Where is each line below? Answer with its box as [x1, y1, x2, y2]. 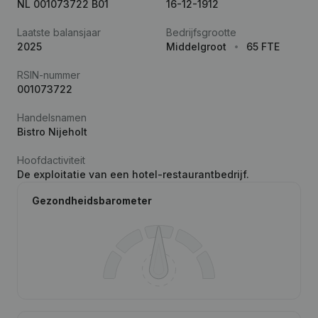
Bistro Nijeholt [17, 126, 87, 138]
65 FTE [246, 40, 280, 53]
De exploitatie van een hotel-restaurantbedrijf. [17, 168, 249, 180]
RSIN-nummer [17, 69, 80, 81]
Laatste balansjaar [17, 26, 101, 38]
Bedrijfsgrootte [166, 26, 236, 38]
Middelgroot [166, 40, 226, 53]
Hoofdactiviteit [17, 154, 85, 166]
